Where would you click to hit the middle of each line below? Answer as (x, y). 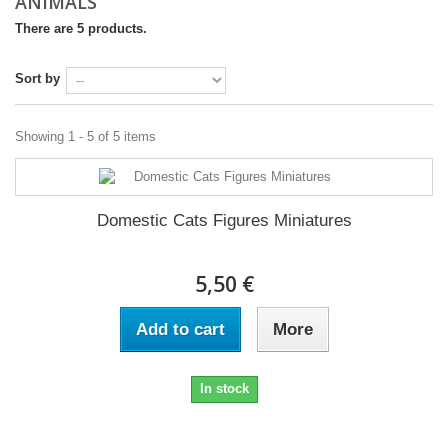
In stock (224, 388)
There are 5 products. (81, 28)
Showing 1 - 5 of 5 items (85, 136)
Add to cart (180, 329)
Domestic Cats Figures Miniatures (224, 220)
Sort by (37, 78)
